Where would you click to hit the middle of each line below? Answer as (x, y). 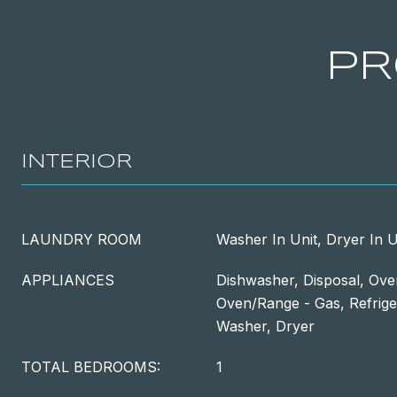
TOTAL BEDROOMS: (91, 367)
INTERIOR (77, 162)
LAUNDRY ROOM (82, 239)
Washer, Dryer (265, 326)
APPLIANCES (68, 280)
